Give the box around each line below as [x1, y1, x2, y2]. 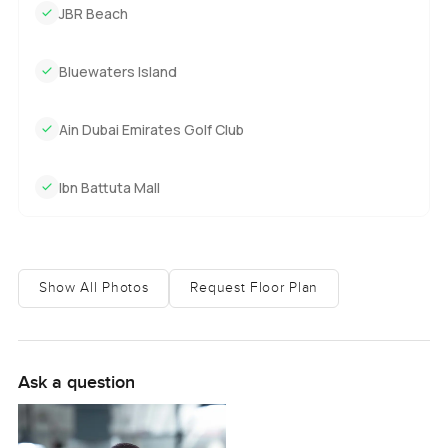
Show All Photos [38, 280, 149, 297]
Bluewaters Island [58, 61, 177, 81]
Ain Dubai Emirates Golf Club [58, 119, 244, 139]
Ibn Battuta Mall [58, 177, 160, 197]
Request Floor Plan [190, 280, 319, 297]
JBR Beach [58, 3, 128, 23]
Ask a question [17, 371, 135, 393]
